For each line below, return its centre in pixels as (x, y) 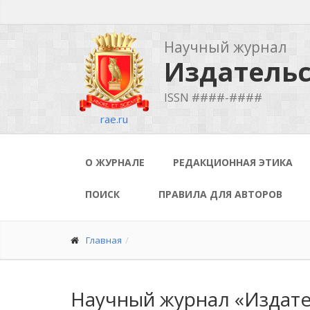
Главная (104, 240)
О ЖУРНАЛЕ (115, 162)
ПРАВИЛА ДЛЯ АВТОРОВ (220, 194)
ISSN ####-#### (213, 97)
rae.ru (114, 119)
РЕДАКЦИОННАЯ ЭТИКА (233, 162)
